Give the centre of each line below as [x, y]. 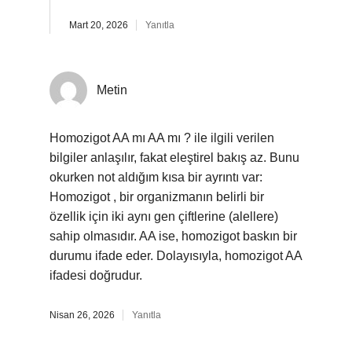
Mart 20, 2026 [99, 25]
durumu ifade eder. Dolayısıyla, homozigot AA [176, 256]
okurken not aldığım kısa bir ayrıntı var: [156, 177]
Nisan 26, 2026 [82, 315]
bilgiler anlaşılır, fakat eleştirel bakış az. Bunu [174, 158]
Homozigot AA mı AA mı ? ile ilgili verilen [162, 138]
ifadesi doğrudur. [96, 275]
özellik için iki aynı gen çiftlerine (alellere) [164, 216]
